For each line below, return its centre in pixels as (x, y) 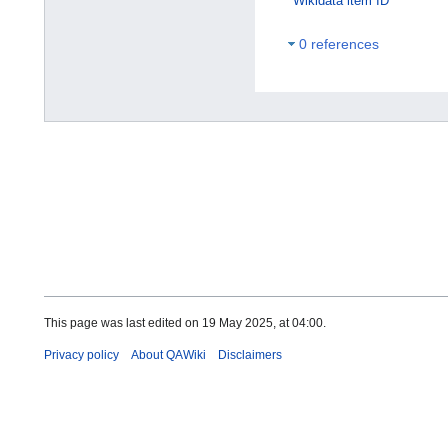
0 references (339, 44)
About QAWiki (168, 355)
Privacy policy (81, 355)
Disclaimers (250, 355)
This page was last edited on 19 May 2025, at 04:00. (185, 323)
